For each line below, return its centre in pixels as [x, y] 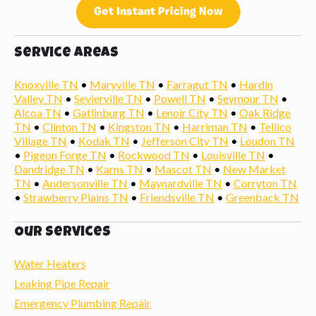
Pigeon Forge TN [65, 154]
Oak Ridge [265, 112]
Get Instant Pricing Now [158, 12]
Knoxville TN [46, 84]
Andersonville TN [85, 183]
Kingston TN [139, 126]
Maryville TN [122, 84]
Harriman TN [215, 126]
